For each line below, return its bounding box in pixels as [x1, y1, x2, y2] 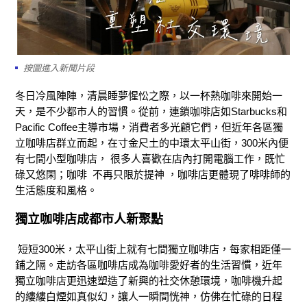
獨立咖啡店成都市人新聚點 [15, 212, 163, 226]
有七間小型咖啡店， [15, 152, 110, 164]
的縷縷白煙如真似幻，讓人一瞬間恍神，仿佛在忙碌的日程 [15, 290, 282, 302]
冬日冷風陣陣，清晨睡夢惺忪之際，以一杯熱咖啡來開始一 [15, 89, 282, 101]
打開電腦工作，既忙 [193, 152, 285, 164]
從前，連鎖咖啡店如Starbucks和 [138, 105, 287, 117]
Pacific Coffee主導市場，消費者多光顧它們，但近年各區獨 [15, 121, 283, 133]
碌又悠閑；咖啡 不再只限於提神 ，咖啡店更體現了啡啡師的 [15, 168, 291, 180]
